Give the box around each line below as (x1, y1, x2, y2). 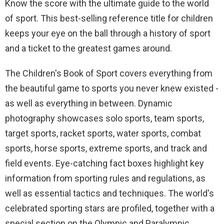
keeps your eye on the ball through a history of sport (5, 28, 210, 39)
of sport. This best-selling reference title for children (5, 13, 213, 24)
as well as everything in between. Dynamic (5, 98, 172, 109)
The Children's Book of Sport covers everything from (5, 68, 212, 79)
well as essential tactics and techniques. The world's (5, 188, 214, 199)
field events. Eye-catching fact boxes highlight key (5, 158, 204, 169)
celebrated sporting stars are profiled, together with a (5, 203, 214, 214)
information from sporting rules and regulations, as (5, 173, 205, 184)
